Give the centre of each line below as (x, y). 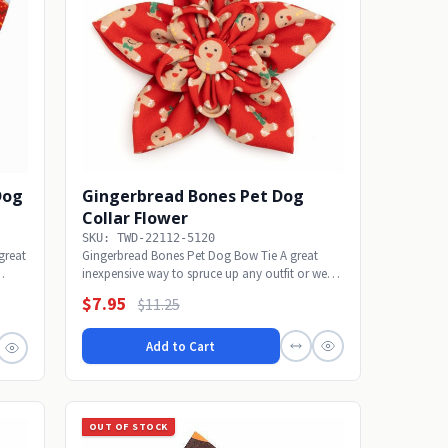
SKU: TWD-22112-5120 (148, 238)
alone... (101, 292)
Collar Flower (134, 218)
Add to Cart (181, 346)
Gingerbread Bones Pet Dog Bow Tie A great (199, 256)
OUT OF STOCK (128, 427)
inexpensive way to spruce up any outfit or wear (209, 274)
